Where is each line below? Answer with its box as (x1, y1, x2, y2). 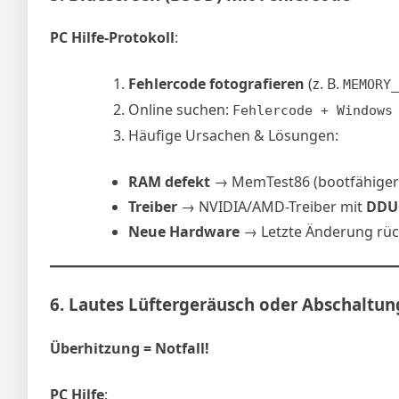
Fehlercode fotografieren (128, 74, 305, 94)
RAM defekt (128, 172, 210, 192)
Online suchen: (128, 100, 232, 120)
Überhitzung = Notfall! (50, 338, 209, 359)
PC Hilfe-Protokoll (50, 28, 175, 48)
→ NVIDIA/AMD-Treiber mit (177, 197, 366, 217)
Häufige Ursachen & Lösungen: (128, 126, 338, 146)
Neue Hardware (128, 222, 240, 242)
